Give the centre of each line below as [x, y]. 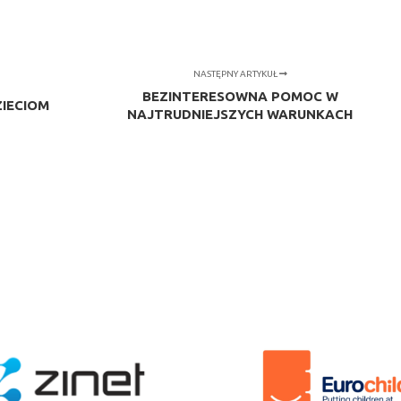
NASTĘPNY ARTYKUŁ [236, 73]
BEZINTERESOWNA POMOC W [240, 96]
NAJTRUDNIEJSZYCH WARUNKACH [240, 114]
